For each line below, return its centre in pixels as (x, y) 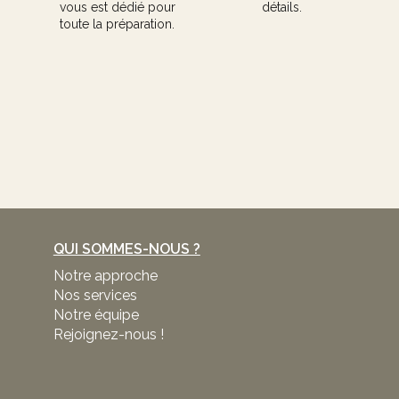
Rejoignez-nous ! (108, 335)
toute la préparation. (118, 24)
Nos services (95, 296)
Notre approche (105, 276)
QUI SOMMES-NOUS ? (126, 249)
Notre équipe (96, 315)
